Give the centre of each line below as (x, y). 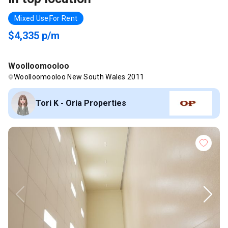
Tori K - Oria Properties (81, 103)
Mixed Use (32, 18)
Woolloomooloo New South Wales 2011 (79, 77)
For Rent (63, 18)
